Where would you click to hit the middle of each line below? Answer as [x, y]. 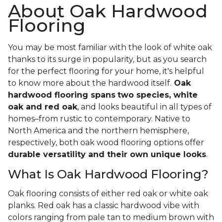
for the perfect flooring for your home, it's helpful [106, 71]
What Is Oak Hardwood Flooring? [108, 174]
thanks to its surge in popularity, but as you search [107, 59]
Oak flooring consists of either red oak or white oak [108, 194]
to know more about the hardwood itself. [90, 83]
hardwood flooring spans [62, 95]
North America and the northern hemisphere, [98, 131]
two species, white [158, 95]
